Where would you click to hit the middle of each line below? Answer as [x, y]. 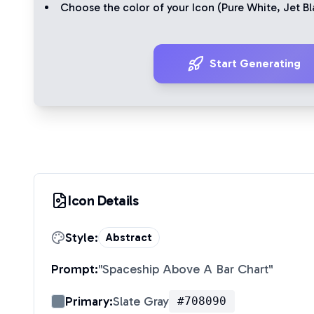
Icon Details [103, 200]
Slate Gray [141, 301]
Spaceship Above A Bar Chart [185, 269]
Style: [82, 238]
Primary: [89, 301]
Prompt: [75, 269]
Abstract [129, 237]
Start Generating [255, 63]
